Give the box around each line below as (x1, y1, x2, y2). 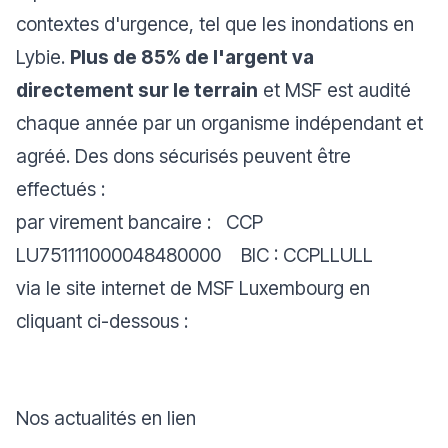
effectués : (16, 177, 105, 201)
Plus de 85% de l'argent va (70, 45, 314, 69)
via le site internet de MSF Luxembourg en (16, 276, 370, 300)
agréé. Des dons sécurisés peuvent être (16, 144, 351, 168)
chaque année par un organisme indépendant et (16, 111, 423, 135)
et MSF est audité (258, 78, 411, 102)
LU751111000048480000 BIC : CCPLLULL (16, 243, 373, 267)
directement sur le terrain (16, 78, 258, 102)
